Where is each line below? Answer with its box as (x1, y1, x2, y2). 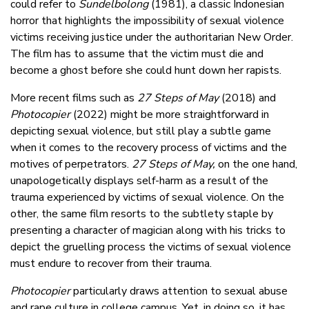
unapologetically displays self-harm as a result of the (10, 173, 268, 189)
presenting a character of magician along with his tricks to (10, 223, 286, 239)
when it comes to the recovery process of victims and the (10, 140, 287, 156)
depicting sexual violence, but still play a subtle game (10, 123, 271, 139)
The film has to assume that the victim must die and (10, 46, 263, 62)
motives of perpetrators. (10, 157, 132, 172)
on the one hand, (215, 157, 297, 172)
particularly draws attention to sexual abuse (70, 283, 288, 299)
